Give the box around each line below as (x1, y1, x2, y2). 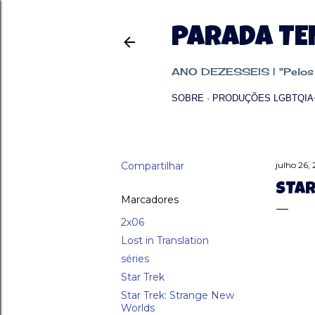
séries (121, 252, 149, 265)
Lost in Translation (121, 234, 209, 247)
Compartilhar (121, 160, 184, 172)
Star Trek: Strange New (121, 289, 234, 302)
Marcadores (121, 193, 179, 206)
